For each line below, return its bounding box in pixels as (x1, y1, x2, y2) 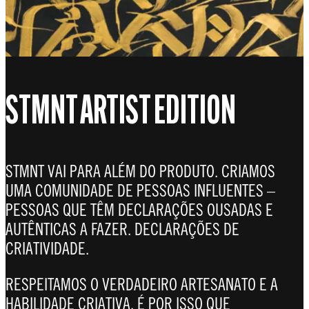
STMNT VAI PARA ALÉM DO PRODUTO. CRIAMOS (6, 161, 275, 181)
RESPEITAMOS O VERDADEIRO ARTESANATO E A (6, 274, 278, 294)
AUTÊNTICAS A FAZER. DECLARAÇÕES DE (6, 219, 239, 239)
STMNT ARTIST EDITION (6, 93, 236, 134)
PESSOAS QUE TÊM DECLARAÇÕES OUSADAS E (6, 199, 273, 219)
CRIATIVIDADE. (6, 238, 89, 258)
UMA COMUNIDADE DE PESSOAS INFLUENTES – (6, 180, 275, 200)
